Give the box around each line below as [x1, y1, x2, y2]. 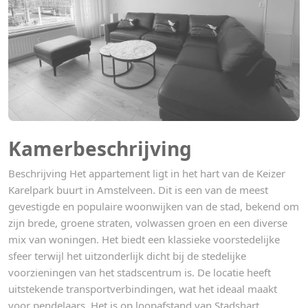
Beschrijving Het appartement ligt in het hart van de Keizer [8, 166, 285, 180]
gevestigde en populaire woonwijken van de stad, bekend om [8, 199, 299, 213]
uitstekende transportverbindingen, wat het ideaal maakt [8, 282, 277, 296]
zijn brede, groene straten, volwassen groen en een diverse [8, 216, 287, 230]
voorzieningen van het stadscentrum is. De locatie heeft [8, 265, 271, 279]
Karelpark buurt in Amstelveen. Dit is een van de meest [8, 183, 268, 197]
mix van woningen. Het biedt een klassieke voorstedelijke [8, 232, 280, 246]
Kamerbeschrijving [8, 135, 192, 162]
